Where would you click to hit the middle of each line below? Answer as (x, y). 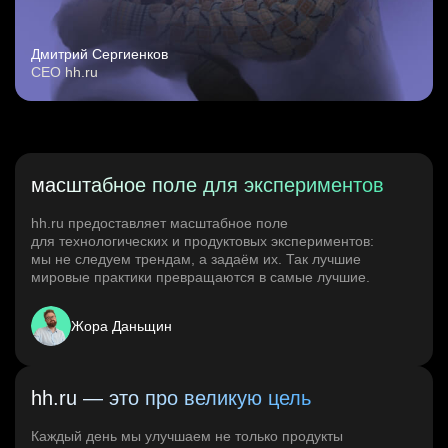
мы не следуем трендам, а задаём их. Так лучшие (196, 259)
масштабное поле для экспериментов (207, 185)
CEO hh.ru (64, 72)
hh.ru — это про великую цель (171, 398)
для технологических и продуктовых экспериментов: (202, 241)
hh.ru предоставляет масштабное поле (159, 223)
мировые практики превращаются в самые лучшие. (200, 277)
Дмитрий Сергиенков (99, 54)
